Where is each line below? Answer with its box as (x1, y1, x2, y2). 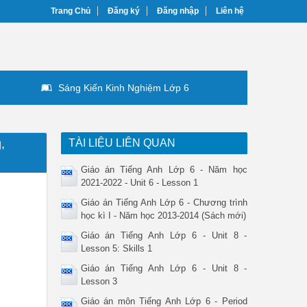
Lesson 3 (80, 276, 117, 286)
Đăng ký (108, 6, 140, 16)
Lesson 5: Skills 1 (80, 243, 152, 254)
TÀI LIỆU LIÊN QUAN (68, 137, 175, 149)
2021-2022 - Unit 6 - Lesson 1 (80, 177, 198, 188)
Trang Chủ (51, 6, 90, 16)
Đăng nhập (157, 6, 199, 16)
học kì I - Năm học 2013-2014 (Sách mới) (80, 210, 246, 221)
